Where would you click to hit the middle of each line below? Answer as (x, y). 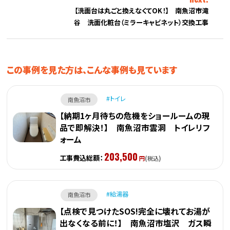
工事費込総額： (81, 158)
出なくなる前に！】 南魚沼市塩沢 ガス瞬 (136, 223)
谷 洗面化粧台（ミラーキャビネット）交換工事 (141, 23)
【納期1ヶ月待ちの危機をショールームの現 (135, 116)
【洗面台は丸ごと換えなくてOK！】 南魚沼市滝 (141, 11)
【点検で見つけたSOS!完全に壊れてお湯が (135, 211)
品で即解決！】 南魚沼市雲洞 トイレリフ (135, 128)
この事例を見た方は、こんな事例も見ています (92, 69)
